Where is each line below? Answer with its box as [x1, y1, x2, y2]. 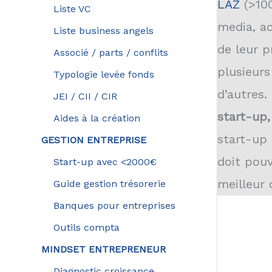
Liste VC [53, 2, 91, 15]
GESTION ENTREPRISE [41, 134, 146, 146]
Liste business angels [53, 24, 154, 36]
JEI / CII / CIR [53, 90, 117, 102]
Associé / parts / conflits [53, 46, 168, 58]
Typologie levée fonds [53, 68, 154, 80]
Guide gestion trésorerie [53, 177, 166, 189]
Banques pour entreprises [53, 199, 175, 211]
